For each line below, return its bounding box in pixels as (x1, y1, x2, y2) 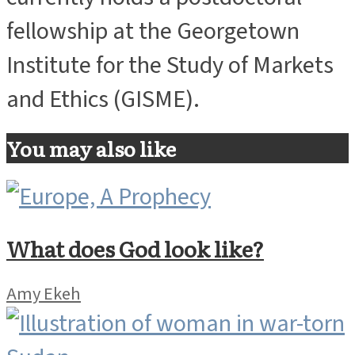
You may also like (6, 138, 176, 169)
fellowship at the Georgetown (6, 19, 300, 54)
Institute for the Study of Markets (6, 53, 334, 88)
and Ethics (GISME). (6, 87, 200, 122)
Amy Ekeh (6, 287, 81, 313)
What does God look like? (6, 237, 264, 269)
